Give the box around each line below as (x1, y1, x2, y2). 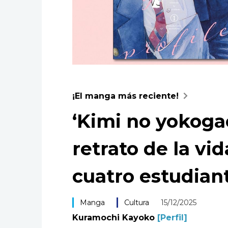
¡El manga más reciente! (72, 91, 179, 101)
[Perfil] (157, 212, 187, 222)
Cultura (124, 197, 149, 207)
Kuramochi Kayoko (72, 212, 157, 222)
